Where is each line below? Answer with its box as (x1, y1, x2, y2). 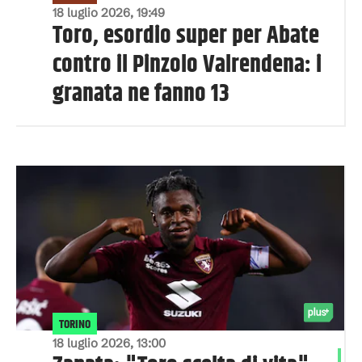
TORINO (59, 315, 90, 334)
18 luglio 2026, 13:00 (53, 335, 166, 351)
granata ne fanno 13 (53, 76, 229, 112)
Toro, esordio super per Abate (53, 18, 319, 54)
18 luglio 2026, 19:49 (53, 5, 165, 20)
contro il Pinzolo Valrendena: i (53, 47, 322, 83)
